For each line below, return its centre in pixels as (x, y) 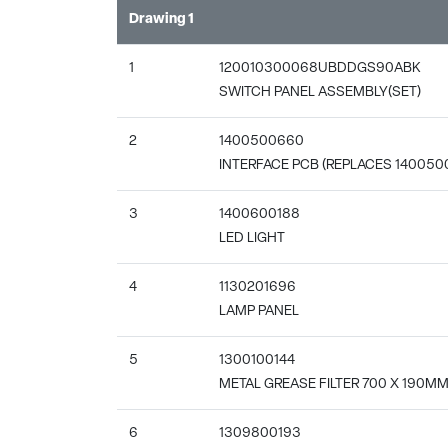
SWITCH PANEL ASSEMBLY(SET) (320, 92)
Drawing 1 (161, 19)
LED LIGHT (252, 238)
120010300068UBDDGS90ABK (320, 68)
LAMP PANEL (259, 311)
